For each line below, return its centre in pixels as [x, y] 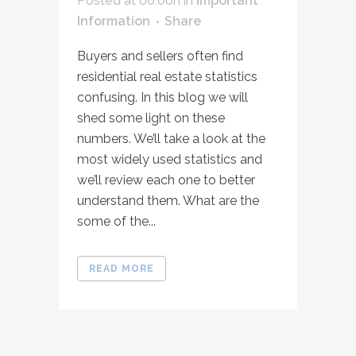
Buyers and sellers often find [160, 56]
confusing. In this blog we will [163, 97]
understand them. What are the [168, 201]
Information [114, 21]
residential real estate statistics [167, 77]
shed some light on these [151, 118]
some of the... [116, 221]
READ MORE [122, 269]
